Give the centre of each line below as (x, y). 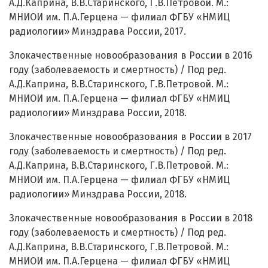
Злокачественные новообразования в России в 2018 (131, 218)
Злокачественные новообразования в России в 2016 (131, 56)
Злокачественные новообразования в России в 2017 (130, 137)
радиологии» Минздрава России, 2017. (98, 32)
